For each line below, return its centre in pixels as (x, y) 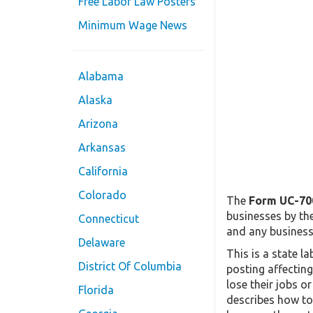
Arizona (98, 124)
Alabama (101, 77)
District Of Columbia (130, 267)
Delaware (102, 243)
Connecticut (109, 219)
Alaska (95, 100)
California (103, 172)
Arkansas (102, 148)
